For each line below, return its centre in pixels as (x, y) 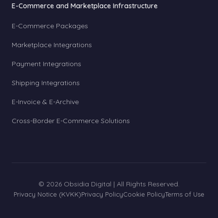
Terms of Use (185, 194)
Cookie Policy (144, 194)
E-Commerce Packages (50, 26)
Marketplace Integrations (52, 45)
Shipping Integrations (46, 83)
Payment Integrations (46, 64)
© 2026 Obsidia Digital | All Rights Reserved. (109, 184)
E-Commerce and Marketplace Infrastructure (85, 6)
